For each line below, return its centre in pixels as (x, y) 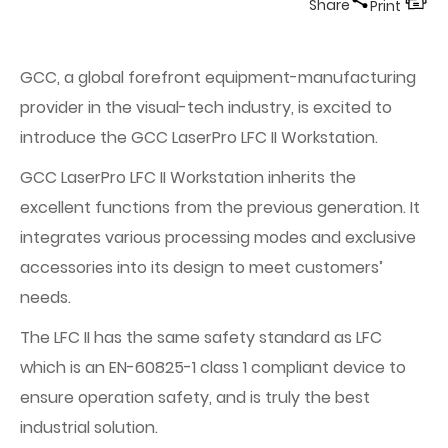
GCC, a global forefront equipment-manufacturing (218, 77)
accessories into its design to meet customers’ (201, 267)
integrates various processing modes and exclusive (218, 237)
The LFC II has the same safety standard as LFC (201, 337)
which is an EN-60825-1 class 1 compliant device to (213, 367)
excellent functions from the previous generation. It (220, 207)
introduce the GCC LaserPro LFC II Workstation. (199, 137)
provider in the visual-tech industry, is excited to (206, 107)
